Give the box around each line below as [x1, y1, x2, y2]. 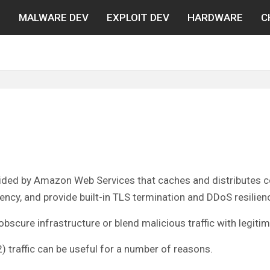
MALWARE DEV [19, 11, 89, 24]
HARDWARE [187, 11, 243, 24]
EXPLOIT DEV [107, 11, 169, 24]
